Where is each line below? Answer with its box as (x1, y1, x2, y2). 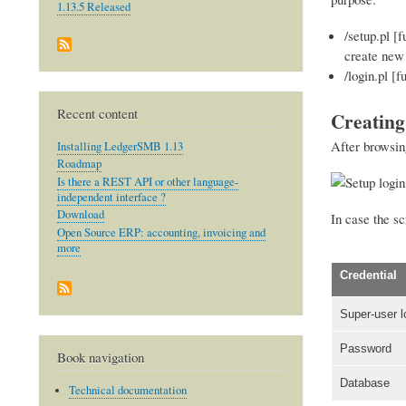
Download (57, 207, 104, 223)
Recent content (57, 104, 138, 123)
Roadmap (57, 156, 101, 172)
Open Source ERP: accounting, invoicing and (57, 224, 266, 240)
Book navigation (57, 348, 144, 367)
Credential (339, 268, 397, 283)
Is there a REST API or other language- (57, 173, 238, 189)
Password (339, 342, 391, 356)
